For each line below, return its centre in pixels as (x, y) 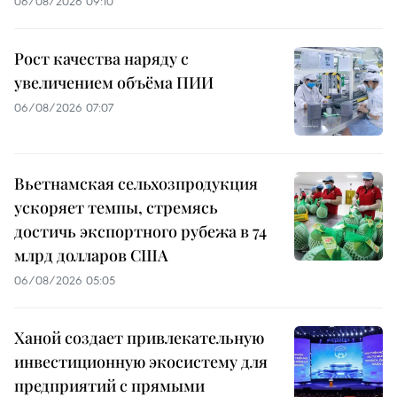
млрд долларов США (91, 255)
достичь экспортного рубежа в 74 (140, 231)
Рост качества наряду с (101, 58)
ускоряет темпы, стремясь (116, 207)
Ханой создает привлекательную (139, 337)
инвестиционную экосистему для (141, 361)
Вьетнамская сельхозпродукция (136, 183)
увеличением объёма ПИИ (114, 82)
